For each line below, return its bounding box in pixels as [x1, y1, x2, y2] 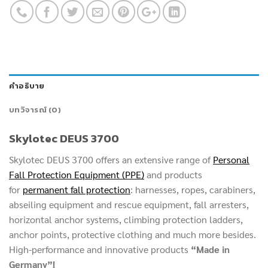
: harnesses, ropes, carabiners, [130, 182, 255, 196]
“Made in [191, 242, 230, 255]
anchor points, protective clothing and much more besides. [9, 227, 256, 240]
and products [144, 167, 202, 181]
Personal [213, 153, 249, 166]
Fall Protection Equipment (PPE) [9, 167, 144, 181]
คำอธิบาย [9, 80, 45, 92]
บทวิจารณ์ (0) [9, 104, 61, 116]
